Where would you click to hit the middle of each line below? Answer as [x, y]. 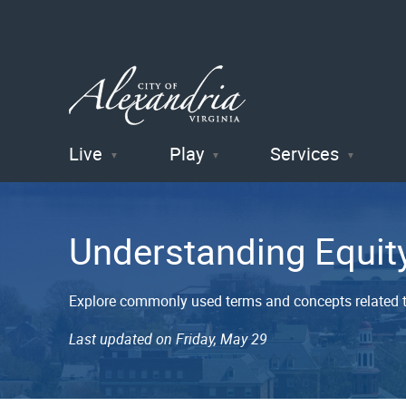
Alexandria [155, 228]
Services [305, 153]
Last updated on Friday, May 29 [168, 338]
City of [121, 181]
